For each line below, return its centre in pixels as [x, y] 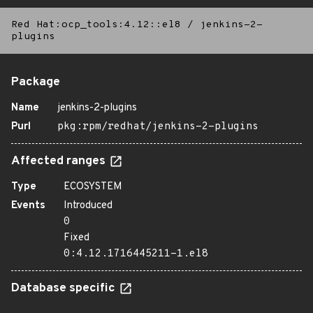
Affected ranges [60, 161]
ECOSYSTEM [93, 187]
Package [36, 82]
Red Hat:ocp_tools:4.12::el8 [96, 25]
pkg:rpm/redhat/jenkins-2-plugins [158, 127]
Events [28, 206]
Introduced [88, 206]
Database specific [65, 289]
